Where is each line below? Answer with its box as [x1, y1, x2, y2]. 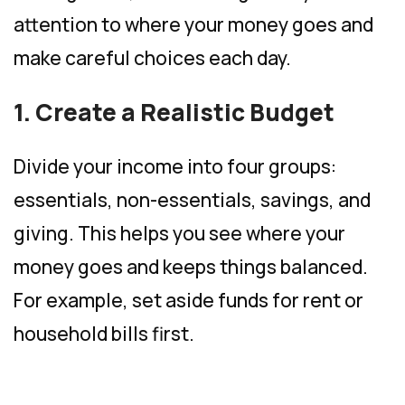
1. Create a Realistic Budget [14, 95, 334, 128]
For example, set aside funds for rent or [14, 287, 363, 313]
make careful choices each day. [14, 44, 291, 71]
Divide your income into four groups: [14, 153, 336, 179]
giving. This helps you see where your [14, 220, 345, 246]
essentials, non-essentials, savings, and [14, 186, 371, 212]
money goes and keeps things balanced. [14, 253, 368, 279]
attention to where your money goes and [14, 11, 373, 37]
